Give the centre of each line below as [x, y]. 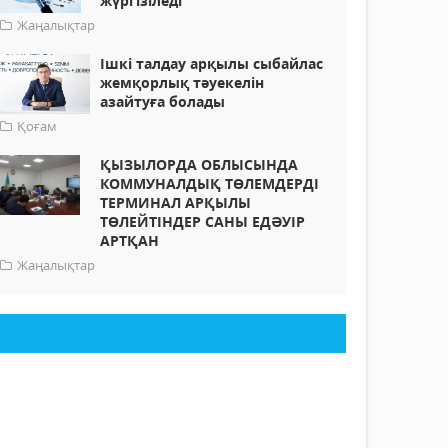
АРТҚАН [130, 241]
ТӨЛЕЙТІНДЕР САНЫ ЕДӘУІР [203, 222]
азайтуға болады [163, 102]
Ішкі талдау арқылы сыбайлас [212, 64]
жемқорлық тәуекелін [182, 83]
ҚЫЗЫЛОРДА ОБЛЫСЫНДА [199, 165]
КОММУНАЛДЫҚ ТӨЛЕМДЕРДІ [210, 184]
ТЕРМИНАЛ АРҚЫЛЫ [176, 203]
